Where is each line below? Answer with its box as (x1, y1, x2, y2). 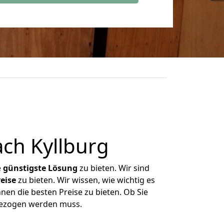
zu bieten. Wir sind (77, 162, 149, 173)
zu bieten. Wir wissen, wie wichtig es (15, 174, 155, 185)
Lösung (48, 162, 77, 173)
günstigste (3, 162, 46, 173)
